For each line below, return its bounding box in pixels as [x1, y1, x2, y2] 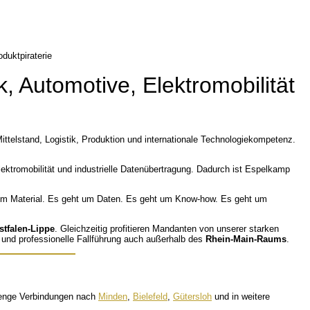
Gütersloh [173, 291, 212, 302]
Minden [98, 291, 127, 302]
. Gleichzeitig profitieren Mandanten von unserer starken [55, 223, 279, 234]
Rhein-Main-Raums [206, 233, 286, 244]
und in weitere [212, 291, 270, 302]
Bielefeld [133, 291, 167, 302]
